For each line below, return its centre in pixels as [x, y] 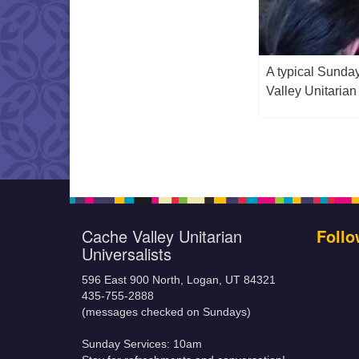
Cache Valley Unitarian [162, 236]
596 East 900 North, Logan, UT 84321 [179, 280]
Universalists [127, 253]
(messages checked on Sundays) [166, 312]
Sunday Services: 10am [142, 344]
